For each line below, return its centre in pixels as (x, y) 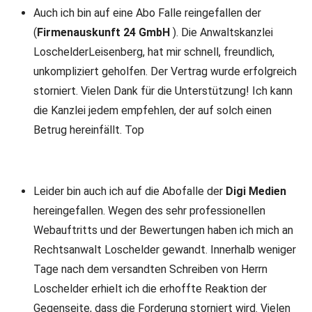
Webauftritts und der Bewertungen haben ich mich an (163, 230)
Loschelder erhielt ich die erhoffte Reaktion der (150, 289)
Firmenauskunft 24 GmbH (103, 32)
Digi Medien (256, 191)
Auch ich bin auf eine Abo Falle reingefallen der (147, 13)
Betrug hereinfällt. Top (89, 130)
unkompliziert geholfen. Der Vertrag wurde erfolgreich (165, 71)
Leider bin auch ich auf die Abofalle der (130, 191)
